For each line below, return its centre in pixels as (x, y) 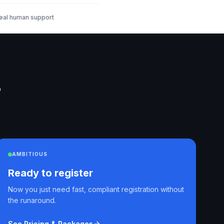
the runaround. (32, 200)
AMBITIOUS (30, 154)
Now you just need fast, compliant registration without (96, 189)
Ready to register (50, 173)
